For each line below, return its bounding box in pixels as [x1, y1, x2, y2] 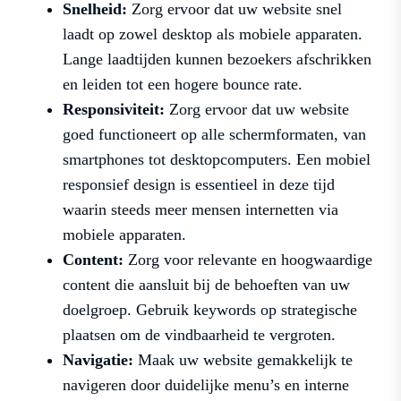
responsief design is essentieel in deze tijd [63, 175, 335, 194]
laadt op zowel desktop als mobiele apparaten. [63, 25, 363, 44]
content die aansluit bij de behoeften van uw [63, 276, 350, 294]
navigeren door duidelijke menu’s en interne [63, 376, 349, 395]
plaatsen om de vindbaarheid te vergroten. [63, 326, 336, 345]
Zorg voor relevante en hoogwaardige [124, 251, 372, 269]
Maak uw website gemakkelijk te [133, 351, 353, 370]
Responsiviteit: [63, 100, 165, 119]
